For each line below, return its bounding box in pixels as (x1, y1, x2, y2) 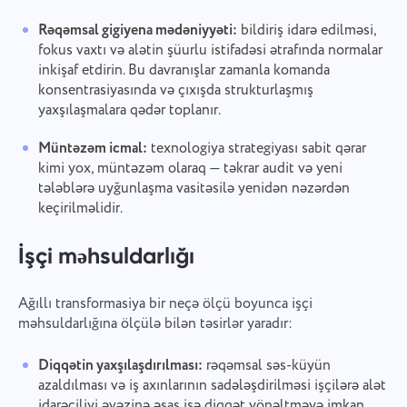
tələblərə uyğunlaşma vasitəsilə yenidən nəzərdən (37, 178, 350, 200)
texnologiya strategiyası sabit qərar (146, 138, 366, 160)
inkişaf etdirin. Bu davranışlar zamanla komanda (37, 60, 330, 82)
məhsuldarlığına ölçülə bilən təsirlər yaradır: (17, 313, 293, 335)
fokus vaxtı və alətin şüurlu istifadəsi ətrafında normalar (37, 40, 382, 62)
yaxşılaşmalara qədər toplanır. (37, 100, 221, 122)
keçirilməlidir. (37, 198, 123, 220)
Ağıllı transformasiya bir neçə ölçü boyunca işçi (17, 293, 313, 315)
